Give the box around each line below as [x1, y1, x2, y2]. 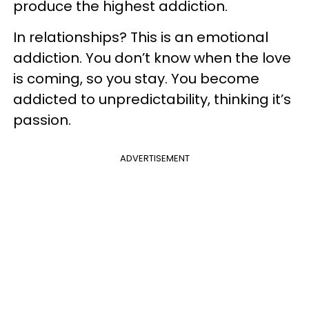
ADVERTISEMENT [119, 152, 190, 165]
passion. [13, 110, 71, 130]
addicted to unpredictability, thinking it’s [13, 90, 291, 109]
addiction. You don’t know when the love [13, 48, 291, 68]
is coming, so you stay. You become [13, 69, 259, 88]
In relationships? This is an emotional [13, 28, 268, 47]
